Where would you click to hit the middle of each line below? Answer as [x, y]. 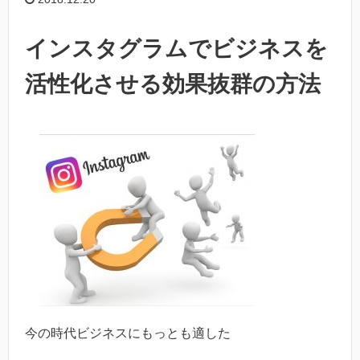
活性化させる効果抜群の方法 [173, 84]
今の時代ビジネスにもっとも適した [128, 333]
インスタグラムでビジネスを [176, 49]
